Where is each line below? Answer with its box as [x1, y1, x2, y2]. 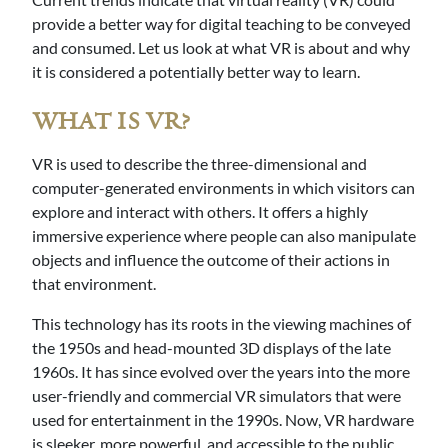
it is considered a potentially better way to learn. [32, 62, 363, 82]
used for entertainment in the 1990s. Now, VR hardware [32, 410, 414, 430]
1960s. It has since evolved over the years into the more [32, 362, 410, 382]
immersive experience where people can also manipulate [32, 226, 416, 246]
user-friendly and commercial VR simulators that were [32, 386, 401, 406]
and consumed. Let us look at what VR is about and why [32, 38, 410, 58]
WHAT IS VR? [32, 107, 190, 138]
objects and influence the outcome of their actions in [32, 250, 390, 270]
